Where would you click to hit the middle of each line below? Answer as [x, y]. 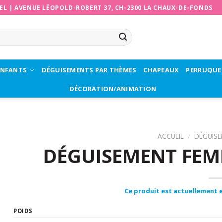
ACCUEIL [170, 136]
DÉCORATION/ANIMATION [113, 89]
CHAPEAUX [161, 70]
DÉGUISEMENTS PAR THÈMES [89, 70]
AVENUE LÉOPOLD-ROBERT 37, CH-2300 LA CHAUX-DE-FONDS [113, 7]
